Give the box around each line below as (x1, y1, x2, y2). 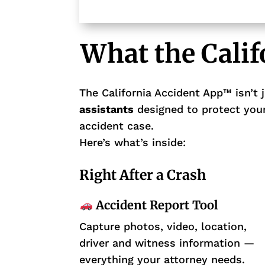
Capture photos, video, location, (79, 220, 247, 233)
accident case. (79, 119, 154, 132)
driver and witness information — (79, 237, 255, 250)
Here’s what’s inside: (79, 136, 186, 149)
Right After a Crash (79, 166, 206, 184)
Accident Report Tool (93, 198, 219, 213)
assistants (79, 103, 134, 116)
